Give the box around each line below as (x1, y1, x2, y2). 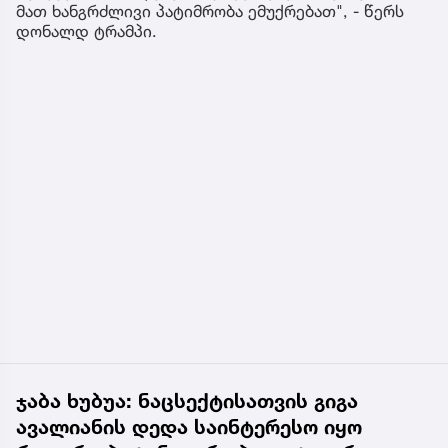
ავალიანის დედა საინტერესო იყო (16, 415, 362, 440)
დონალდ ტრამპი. (16, 21, 157, 42)
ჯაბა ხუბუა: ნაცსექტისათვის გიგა (16, 389, 358, 414)
